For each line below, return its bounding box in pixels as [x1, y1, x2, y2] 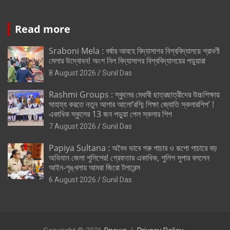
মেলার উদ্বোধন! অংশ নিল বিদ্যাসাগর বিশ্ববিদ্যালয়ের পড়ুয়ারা [49, 55, 205, 67]
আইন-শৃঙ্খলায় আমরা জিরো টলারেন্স [49, 162, 140, 174]
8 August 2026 [49, 69, 96, 78]
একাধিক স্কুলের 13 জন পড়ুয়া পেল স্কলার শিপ [49, 108, 172, 120]
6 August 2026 [49, 176, 96, 184]
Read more [15, 22, 70, 36]
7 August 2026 [49, 122, 96, 131]
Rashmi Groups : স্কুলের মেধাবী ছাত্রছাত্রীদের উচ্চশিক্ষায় [49, 89, 220, 101]
